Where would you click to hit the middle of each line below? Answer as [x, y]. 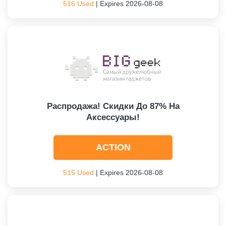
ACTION [113, 147]
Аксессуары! [113, 117]
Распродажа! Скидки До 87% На [113, 106]
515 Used [78, 173]
